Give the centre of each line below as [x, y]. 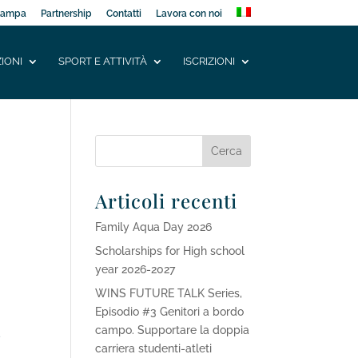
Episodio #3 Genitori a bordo [170, 312]
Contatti [123, 14]
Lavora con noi [189, 14]
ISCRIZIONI [209, 61]
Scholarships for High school [170, 251]
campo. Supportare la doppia [173, 330]
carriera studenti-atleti [154, 348]
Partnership [66, 14]
